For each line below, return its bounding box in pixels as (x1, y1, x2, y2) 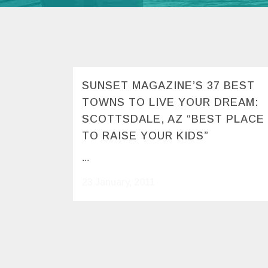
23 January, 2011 (82, 177, 155, 187)
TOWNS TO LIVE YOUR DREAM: (82, 96, 259, 108)
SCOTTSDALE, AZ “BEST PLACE (82, 113, 264, 125)
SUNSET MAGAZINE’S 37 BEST (82, 80, 255, 92)
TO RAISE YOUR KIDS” (82, 130, 209, 142)
